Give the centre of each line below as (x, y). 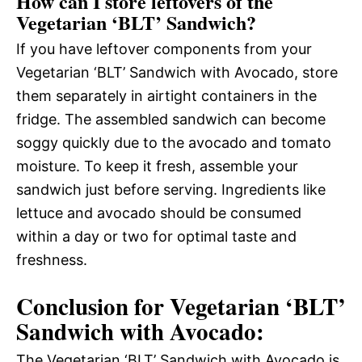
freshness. (52, 259)
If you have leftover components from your (164, 48)
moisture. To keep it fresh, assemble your (157, 166)
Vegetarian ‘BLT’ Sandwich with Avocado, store (177, 72)
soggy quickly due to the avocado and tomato (174, 142)
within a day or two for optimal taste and (156, 236)
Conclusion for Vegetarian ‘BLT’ (181, 306)
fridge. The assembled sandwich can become (171, 119)
